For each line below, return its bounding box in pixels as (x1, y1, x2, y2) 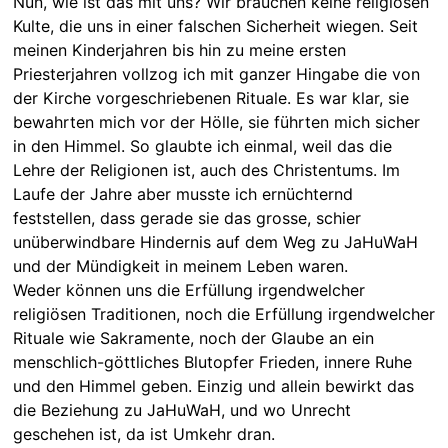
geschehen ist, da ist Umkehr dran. (12, 423, 275, 444)
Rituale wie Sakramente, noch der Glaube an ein (12, 327, 374, 348)
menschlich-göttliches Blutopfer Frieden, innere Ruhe (12, 351, 412, 372)
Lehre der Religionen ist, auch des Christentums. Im (12, 159, 400, 180)
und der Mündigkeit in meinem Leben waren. (12, 255, 348, 276)
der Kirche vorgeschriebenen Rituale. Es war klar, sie (12, 87, 409, 108)
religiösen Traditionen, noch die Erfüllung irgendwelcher (12, 303, 435, 324)
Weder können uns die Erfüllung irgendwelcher (12, 279, 365, 300)
